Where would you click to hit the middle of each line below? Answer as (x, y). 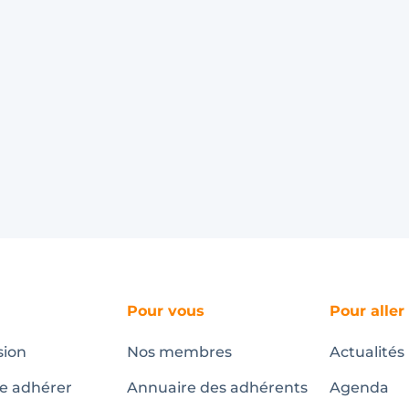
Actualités (367, 352)
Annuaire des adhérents (217, 387)
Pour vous (165, 311)
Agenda (360, 387)
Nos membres (179, 352)
